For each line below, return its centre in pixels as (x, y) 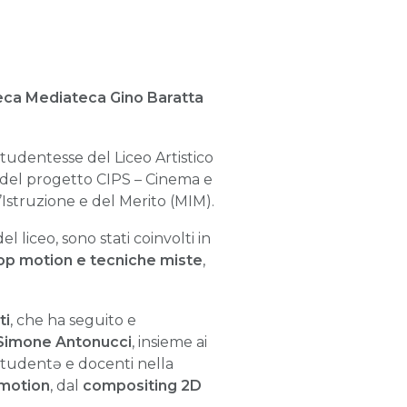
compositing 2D (142, 385)
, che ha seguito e (73, 320)
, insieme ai (169, 342)
